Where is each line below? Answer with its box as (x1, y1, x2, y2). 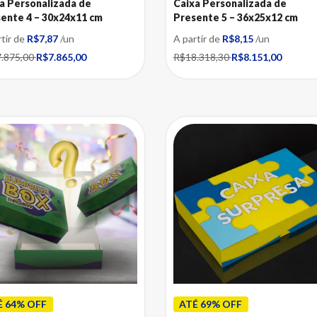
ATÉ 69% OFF (179, 297, 243, 310)
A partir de (173, 32, 222, 45)
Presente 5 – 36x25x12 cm (173, 11, 298, 23)
